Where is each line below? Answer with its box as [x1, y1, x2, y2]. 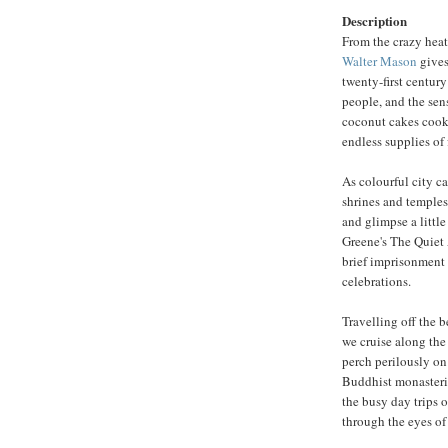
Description [342, 10, 407, 30]
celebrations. [342, 271, 411, 290]
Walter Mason [342, 51, 417, 70]
